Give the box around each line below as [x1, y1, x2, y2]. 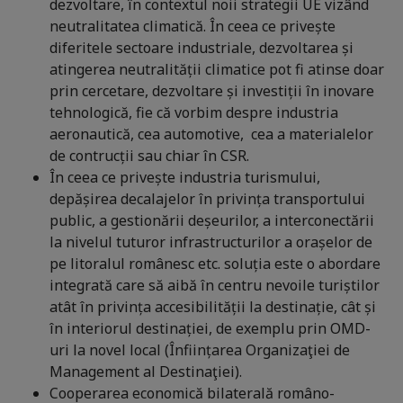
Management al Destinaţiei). [49, 362, 242, 382]
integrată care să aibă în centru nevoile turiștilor [49, 275, 380, 296]
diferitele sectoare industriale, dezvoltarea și [49, 38, 354, 58]
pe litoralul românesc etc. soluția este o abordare [49, 254, 381, 274]
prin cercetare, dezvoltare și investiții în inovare [49, 81, 374, 102]
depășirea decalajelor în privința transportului [49, 189, 365, 210]
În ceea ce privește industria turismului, [49, 167, 320, 188]
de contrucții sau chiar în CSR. [49, 146, 249, 166]
